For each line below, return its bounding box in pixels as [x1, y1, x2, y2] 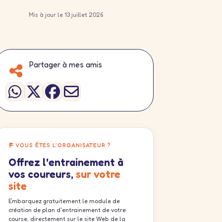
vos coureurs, [8, 168, 76, 180]
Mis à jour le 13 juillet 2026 [29, 11, 103, 18]
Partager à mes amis [29, 59, 102, 69]
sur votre [76, 168, 120, 180]
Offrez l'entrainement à [8, 156, 123, 168]
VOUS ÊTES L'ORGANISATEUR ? [15, 142, 111, 149]
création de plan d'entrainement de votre [8, 206, 126, 214]
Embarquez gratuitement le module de [8, 197, 120, 205]
